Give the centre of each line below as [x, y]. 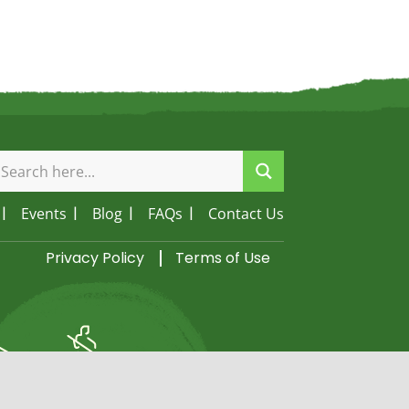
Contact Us [246, 213]
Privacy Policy [95, 257]
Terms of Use [223, 257]
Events [44, 213]
